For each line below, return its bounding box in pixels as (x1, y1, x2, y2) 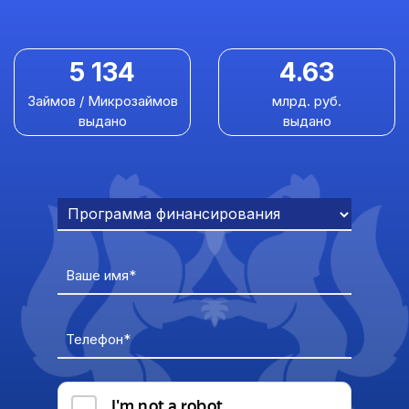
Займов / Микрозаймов (26, 91, 178, 110)
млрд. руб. (272, 91, 341, 110)
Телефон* (66, 330, 131, 348)
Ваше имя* (66, 266, 136, 284)
